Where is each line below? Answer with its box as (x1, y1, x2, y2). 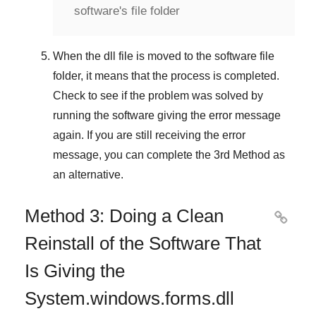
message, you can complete (53, 148, 195, 161)
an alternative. (53, 168, 123, 181)
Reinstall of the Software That (25, 232, 261, 254)
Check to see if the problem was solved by (53, 89, 263, 102)
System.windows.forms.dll (25, 287, 234, 309)
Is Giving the (25, 260, 125, 281)
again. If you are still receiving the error (53, 128, 245, 141)
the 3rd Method (195, 148, 270, 161)
